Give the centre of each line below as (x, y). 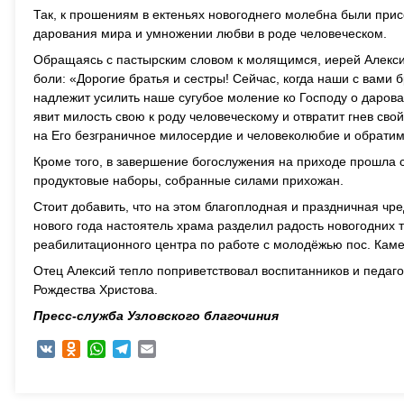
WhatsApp (135, 349)
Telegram (157, 349)
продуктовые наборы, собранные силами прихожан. (188, 180)
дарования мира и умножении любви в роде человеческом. (210, 33)
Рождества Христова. (96, 289)
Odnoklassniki (120, 349)
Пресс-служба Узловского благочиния (156, 316)
